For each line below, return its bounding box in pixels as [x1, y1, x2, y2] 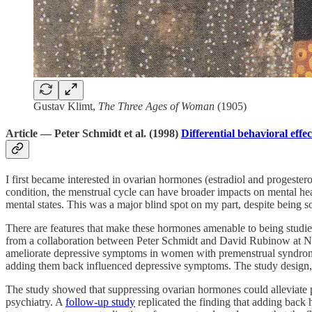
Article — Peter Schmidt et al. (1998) [6, 127, 181, 140]
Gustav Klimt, [33, 100, 98, 112]
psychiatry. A [6, 296, 65, 309]
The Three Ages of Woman [98, 100, 214, 112]
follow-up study [65, 296, 135, 309]
